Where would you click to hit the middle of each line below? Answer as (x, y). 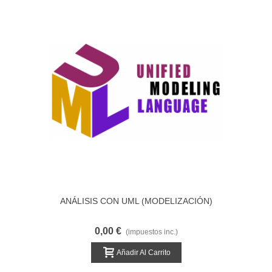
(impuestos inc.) (151, 232)
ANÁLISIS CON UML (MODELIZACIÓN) (136, 201)
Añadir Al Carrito (143, 252)
